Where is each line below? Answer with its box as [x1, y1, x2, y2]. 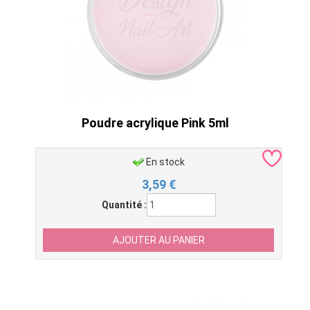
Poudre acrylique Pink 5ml [81, 116, 229, 130]
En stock [146, 156, 185, 167]
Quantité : [101, 199, 147, 210]
